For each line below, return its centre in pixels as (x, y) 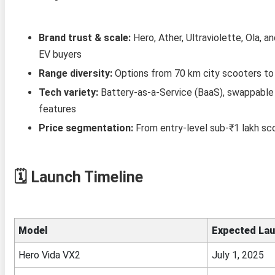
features (57, 109)
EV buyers (60, 54)
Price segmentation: (86, 128)
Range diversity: (75, 73)
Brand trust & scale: (84, 37)
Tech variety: (68, 92)
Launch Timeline (87, 177)
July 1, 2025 (238, 255)
